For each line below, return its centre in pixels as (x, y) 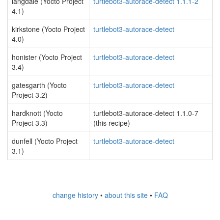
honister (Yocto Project (47, 57)
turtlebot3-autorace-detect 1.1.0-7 (146, 113)
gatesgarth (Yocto (39, 85)
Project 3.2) (30, 95)
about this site (126, 195)
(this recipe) (112, 123)
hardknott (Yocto (37, 113)
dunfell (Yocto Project (45, 141)
